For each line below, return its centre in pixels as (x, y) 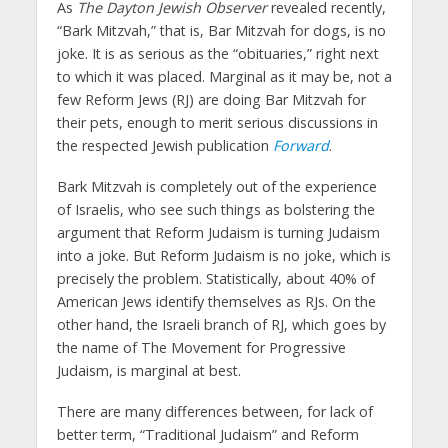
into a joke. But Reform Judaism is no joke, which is (223, 255)
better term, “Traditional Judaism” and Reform (207, 434)
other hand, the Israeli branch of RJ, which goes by (221, 324)
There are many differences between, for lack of (214, 411)
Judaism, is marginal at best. (148, 370)
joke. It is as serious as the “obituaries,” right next (217, 53)
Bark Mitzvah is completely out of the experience (216, 186)
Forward (300, 145)
